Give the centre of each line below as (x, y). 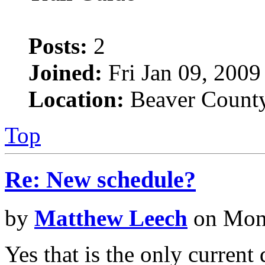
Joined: (65, 73)
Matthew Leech (111, 218)
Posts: (58, 46)
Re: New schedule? (100, 179)
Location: (76, 99)
